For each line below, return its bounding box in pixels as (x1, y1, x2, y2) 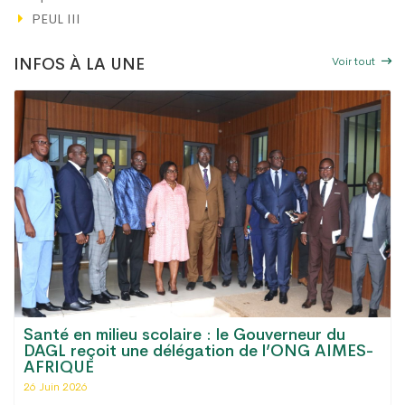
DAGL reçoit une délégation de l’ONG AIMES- (24, 341, 373, 362)
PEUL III (32, 9, 80, 27)
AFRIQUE (24, 357, 94, 378)
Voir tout (332, 52, 378, 69)
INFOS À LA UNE (14, 53, 145, 74)
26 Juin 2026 (24, 379, 88, 395)
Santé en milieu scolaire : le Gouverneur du (24, 325, 345, 345)
